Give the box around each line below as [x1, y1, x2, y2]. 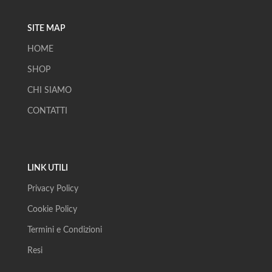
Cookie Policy [27, 205, 77, 214]
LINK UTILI [27, 163, 68, 172]
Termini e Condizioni [27, 225, 102, 234]
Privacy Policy [27, 184, 78, 193]
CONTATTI [27, 106, 67, 115]
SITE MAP [27, 24, 66, 33]
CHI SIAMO [27, 86, 72, 95]
